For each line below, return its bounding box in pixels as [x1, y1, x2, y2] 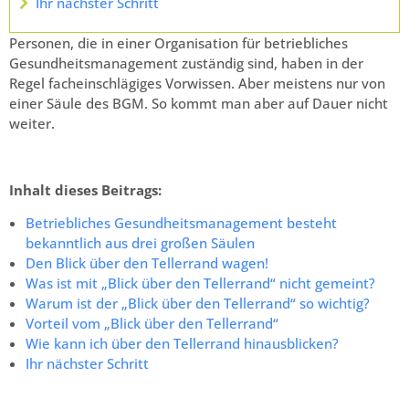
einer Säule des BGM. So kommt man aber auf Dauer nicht [9, 94, 388, 113]
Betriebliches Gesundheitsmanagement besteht [26, 214, 337, 233]
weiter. [9, 114, 55, 133]
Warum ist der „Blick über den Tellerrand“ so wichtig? [26, 294, 370, 313]
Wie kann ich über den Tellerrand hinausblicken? [26, 334, 339, 353]
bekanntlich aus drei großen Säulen [26, 234, 255, 253]
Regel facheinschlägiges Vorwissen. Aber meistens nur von [9, 74, 385, 93]
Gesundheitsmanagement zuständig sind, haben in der [9, 54, 363, 73]
